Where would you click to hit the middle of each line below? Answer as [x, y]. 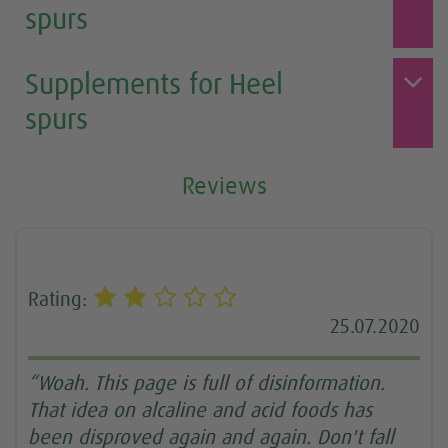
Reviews [224, 186]
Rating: [61, 299]
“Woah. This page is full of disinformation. [207, 384]
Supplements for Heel [154, 86]
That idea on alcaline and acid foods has [200, 411]
